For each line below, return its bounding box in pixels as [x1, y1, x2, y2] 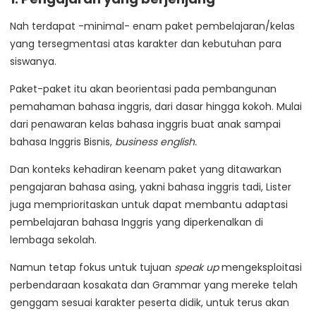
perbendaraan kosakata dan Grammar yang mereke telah [10, 278, 298, 293]
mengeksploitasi [219, 260, 302, 275]
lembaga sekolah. [10, 233, 97, 248]
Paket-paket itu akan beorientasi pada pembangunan [10, 82, 276, 97]
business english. [115, 135, 197, 150]
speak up [174, 260, 219, 275]
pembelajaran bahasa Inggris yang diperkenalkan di [10, 215, 263, 230]
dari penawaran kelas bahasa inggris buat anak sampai [10, 117, 281, 132]
